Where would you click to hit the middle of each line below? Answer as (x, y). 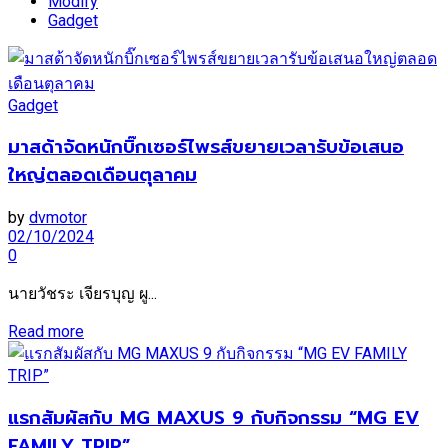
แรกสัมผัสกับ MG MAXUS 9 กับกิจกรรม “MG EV (213, 417)
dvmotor (58, 218)
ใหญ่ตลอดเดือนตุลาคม (102, 175)
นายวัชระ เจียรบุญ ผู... (82, 294)
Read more (46, 332)
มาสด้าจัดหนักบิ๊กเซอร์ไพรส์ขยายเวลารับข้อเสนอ (206, 147)
